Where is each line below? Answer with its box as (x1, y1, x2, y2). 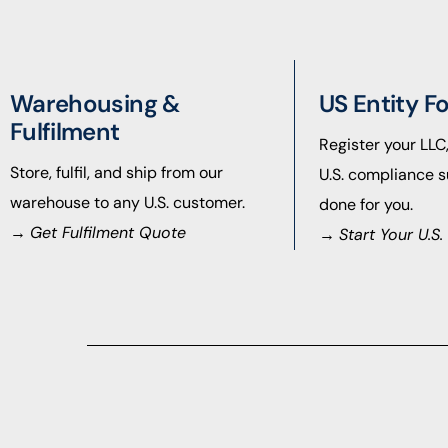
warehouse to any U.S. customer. (10, 192, 245, 214)
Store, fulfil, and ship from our (10, 162, 227, 184)
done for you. (319, 194, 413, 216)
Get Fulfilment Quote (30, 222, 186, 244)
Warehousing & (10, 88, 180, 120)
